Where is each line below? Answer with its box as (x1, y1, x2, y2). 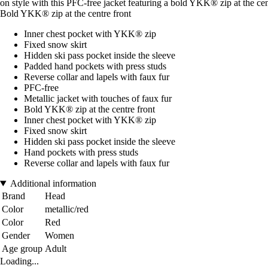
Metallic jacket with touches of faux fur (24, 93, 172, 104)
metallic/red (45, 204, 89, 215)
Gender (2, 230, 30, 241)
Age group (2, 243, 42, 254)
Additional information (10, 178, 96, 189)
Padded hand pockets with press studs (24, 61, 166, 72)
